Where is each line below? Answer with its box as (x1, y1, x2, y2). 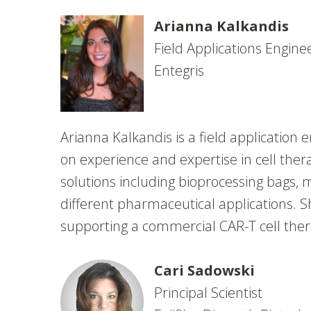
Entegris (154, 60, 204, 80)
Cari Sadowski (154, 260, 255, 280)
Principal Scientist (154, 283, 262, 302)
